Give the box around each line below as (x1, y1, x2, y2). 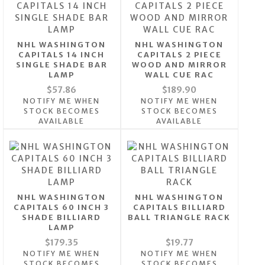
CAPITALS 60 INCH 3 (14, 203, 110, 212)
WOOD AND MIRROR (131, 60, 227, 70)
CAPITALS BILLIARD (132, 203, 226, 212)
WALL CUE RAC (144, 70, 214, 80)
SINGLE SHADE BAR (15, 60, 108, 70)
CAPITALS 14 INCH (18, 50, 105, 60)
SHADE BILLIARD (22, 213, 102, 222)
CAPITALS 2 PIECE (137, 50, 222, 60)
